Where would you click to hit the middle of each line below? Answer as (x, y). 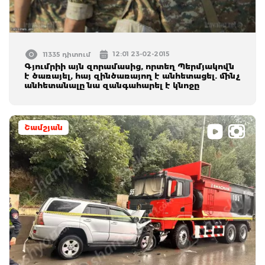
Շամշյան (43, 127)
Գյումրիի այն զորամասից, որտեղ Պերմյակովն (129, 66)
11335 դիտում (67, 54)
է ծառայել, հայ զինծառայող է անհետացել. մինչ (132, 75)
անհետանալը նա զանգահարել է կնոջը (112, 85)
